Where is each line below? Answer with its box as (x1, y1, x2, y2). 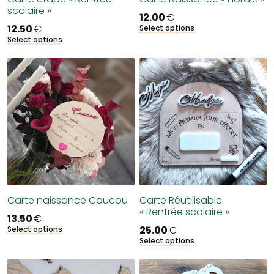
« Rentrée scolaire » (139, 205, 229, 219)
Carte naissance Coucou (7, 193, 128, 207)
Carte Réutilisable (139, 193, 222, 207)
